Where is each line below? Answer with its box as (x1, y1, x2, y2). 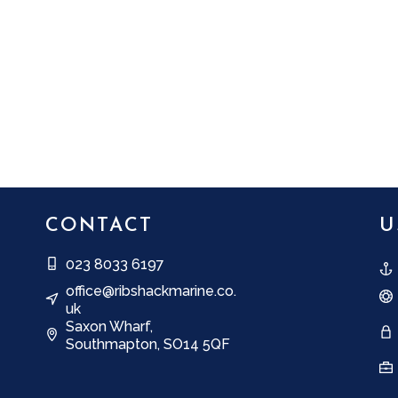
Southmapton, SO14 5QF (65, 335, 230, 353)
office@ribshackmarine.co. (65, 282, 236, 299)
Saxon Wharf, (65, 317, 153, 335)
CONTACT (44, 216, 154, 236)
